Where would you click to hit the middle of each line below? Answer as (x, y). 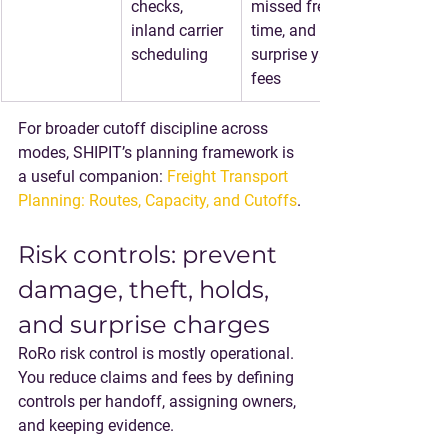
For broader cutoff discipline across (145, 128)
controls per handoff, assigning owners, (159, 401)
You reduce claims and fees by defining (158, 377)
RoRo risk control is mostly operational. (158, 353)
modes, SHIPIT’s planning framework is (158, 152)
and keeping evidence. (96, 425)
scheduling (169, 54)
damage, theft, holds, (146, 289)
